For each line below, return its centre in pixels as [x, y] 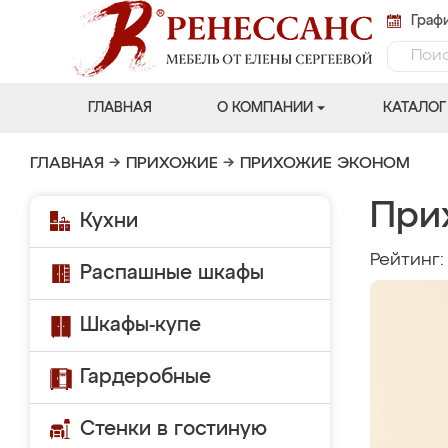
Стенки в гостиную [173, 429]
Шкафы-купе [140, 325]
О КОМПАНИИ [264, 108]
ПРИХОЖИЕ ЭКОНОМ [325, 164]
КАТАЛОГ [414, 108]
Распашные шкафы [172, 273]
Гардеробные [145, 377]
